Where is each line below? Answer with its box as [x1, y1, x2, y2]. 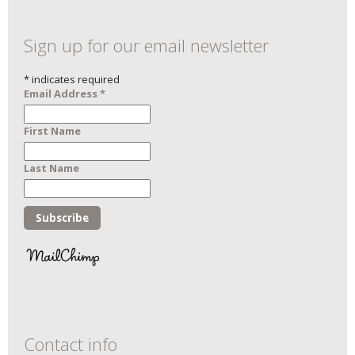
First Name [24, 123, 81, 138]
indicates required [29, 71, 120, 86]
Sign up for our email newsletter [24, 32, 269, 57]
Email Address [24, 86, 100, 101]
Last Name [24, 160, 79, 175]
